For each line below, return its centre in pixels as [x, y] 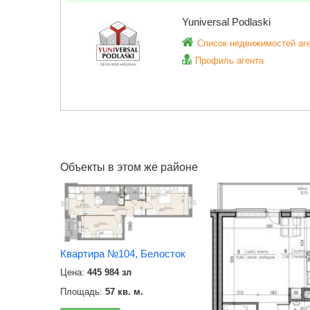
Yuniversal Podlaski [226, 22]
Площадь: [83, 291]
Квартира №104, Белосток [123, 253]
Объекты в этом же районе [129, 167]
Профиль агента [229, 61]
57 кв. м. [124, 291]
